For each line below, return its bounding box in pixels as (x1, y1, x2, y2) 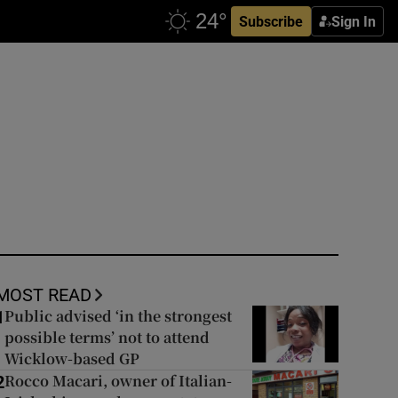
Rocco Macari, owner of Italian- (4, 370, 232, 391)
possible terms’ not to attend (4, 327, 210, 347)
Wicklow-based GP (4, 348, 139, 369)
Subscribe (239, 14, 303, 28)
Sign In (331, 14, 376, 28)
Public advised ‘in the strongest (4, 306, 232, 326)
